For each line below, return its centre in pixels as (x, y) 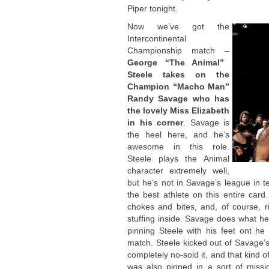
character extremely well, (178, 171)
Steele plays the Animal (178, 159)
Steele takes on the (178, 74)
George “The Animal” (176, 62)
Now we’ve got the (178, 26)
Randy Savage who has (178, 98)
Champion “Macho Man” (178, 86)
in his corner (155, 122)
